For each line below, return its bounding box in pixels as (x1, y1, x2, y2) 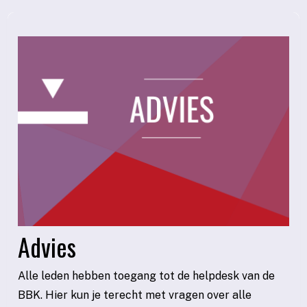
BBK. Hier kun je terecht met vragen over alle (18, 288, 251, 302)
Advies (18, 228, 76, 265)
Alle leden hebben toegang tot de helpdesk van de (18, 269, 275, 282)
